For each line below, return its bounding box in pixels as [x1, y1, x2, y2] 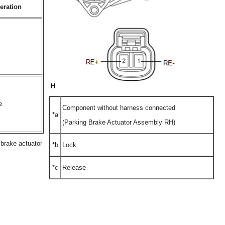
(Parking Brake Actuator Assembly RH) [62, 119, 175, 126]
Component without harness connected [62, 104, 175, 111]
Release [62, 164, 86, 171]
